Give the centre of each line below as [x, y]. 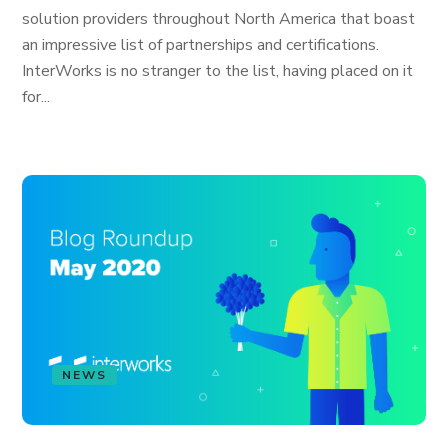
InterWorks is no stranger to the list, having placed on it [218, 71]
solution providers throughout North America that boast [219, 19]
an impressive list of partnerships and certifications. [201, 45]
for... [36, 97]
